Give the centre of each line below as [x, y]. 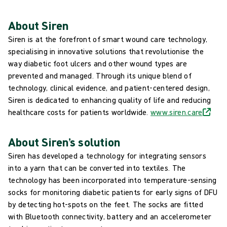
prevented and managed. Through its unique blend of [100, 75]
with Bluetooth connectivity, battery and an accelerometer [110, 216]
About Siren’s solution [64, 142]
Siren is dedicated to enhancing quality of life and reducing [110, 100]
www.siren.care [177, 112]
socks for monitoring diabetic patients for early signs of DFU [113, 192]
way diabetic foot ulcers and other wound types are [98, 63]
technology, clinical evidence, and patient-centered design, [109, 87]
